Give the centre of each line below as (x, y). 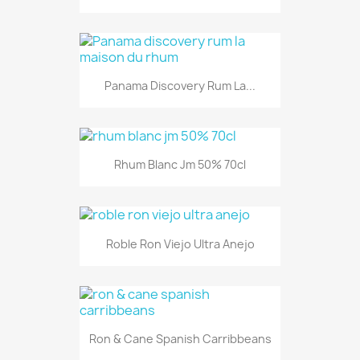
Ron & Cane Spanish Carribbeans (180, 338)
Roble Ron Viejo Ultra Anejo (180, 243)
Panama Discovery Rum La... (180, 85)
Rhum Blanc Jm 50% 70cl (180, 165)
